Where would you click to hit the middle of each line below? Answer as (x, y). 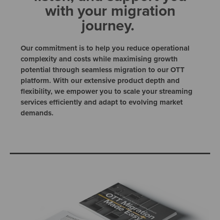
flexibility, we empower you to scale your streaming (107, 91)
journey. (110, 25)
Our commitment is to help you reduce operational (105, 48)
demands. (37, 113)
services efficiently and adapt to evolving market (102, 102)
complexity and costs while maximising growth (99, 59)
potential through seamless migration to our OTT (103, 69)
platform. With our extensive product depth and (100, 80)
